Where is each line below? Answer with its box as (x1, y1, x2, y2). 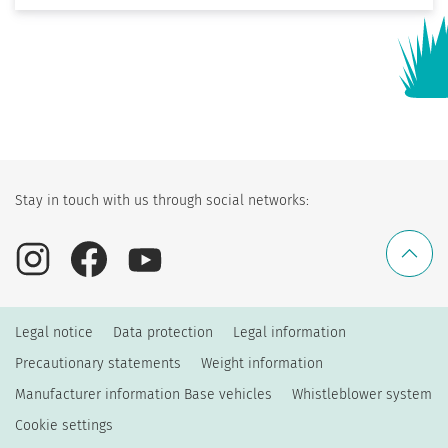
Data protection (113, 323, 213, 341)
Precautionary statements (15, 354, 181, 372)
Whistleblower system (292, 385, 432, 403)
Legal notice (15, 323, 93, 341)
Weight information (201, 354, 323, 372)
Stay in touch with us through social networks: (15, 191, 309, 209)
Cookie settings (15, 416, 113, 434)
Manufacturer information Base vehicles (15, 385, 272, 403)
